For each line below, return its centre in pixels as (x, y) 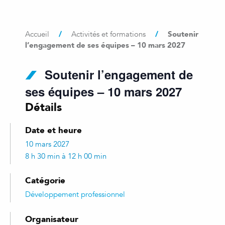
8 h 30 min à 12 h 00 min (66, 156)
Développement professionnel (75, 195)
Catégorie (45, 180)
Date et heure (53, 130)
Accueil (37, 34)
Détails (43, 107)
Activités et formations (108, 34)
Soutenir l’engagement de (119, 74)
